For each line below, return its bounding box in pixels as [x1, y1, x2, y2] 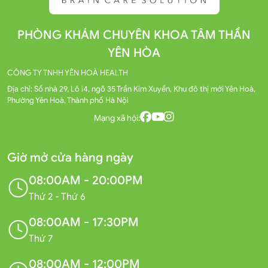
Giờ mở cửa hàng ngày [7, 150, 133, 166]
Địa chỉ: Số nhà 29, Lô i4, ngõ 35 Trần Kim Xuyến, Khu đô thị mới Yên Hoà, [7, 84, 255, 95]
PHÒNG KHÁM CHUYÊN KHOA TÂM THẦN [17, 28, 251, 43]
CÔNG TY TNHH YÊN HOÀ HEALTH [7, 68, 128, 78]
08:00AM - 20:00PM [29, 173, 143, 188]
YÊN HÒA [108, 45, 160, 61]
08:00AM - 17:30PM [29, 215, 139, 230]
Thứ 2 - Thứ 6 [29, 191, 86, 203]
